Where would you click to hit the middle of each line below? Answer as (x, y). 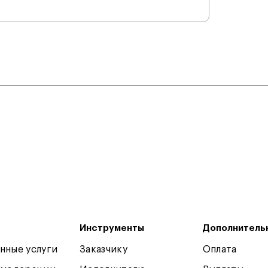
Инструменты (112, 228)
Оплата (220, 249)
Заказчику (104, 249)
